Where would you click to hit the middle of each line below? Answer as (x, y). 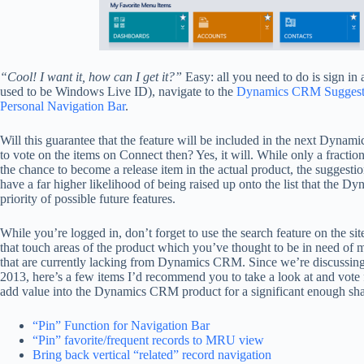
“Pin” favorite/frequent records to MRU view (148, 340)
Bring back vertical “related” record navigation (152, 355)
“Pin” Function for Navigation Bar (121, 325)
